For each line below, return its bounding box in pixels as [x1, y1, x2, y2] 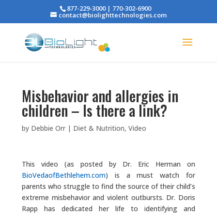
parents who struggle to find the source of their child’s [21, 182, 196, 191]
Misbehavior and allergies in [21, 85, 178, 107]
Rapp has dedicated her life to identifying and [21, 204, 196, 213]
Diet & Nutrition [73, 124, 124, 133]
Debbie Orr [31, 124, 65, 133]
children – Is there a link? [21, 99, 167, 121]
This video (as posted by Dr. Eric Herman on [21, 159, 196, 169]
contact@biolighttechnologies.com [58, 10, 167, 19]
